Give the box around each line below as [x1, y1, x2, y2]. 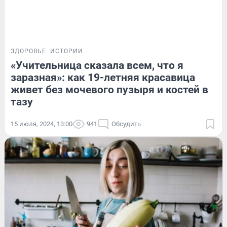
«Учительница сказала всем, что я [11, 59, 183, 71]
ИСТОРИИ [50, 47, 83, 55]
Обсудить [111, 120, 141, 128]
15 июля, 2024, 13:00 [11, 120, 72, 128]
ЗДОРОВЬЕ [11, 47, 46, 55]
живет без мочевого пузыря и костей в [11, 83, 208, 96]
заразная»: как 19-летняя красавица [11, 71, 195, 84]
